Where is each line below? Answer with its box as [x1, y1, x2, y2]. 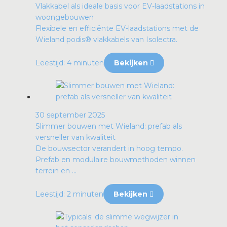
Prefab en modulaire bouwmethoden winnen [35, 155, 196, 164]
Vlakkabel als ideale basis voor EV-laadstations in [35, 1, 205, 11]
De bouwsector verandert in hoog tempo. [35, 143, 183, 153]
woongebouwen [35, 12, 94, 22]
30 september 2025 [35, 110, 105, 120]
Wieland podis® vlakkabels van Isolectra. [35, 34, 177, 44]
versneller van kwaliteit [35, 132, 116, 142]
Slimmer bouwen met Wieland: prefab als [35, 121, 182, 131]
